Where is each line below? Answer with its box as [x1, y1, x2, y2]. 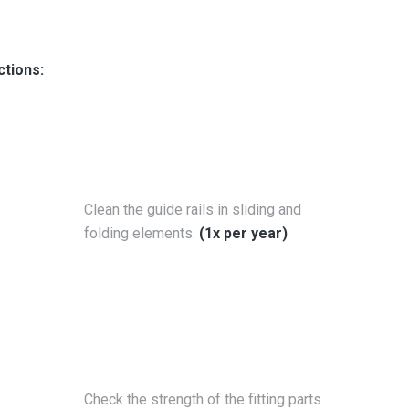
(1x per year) [199, 225, 288, 242]
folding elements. [84, 225, 199, 242]
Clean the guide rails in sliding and [84, 201, 301, 218]
